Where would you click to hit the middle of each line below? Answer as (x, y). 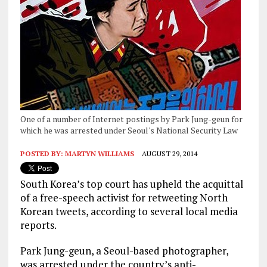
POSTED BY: (42, 153)
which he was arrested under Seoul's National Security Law (129, 130)
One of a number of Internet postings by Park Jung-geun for (131, 119)
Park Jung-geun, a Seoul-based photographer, (124, 250)
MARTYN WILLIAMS (99, 153)
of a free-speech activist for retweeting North (124, 197)
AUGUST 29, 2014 (169, 153)
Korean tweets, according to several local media (129, 211)
